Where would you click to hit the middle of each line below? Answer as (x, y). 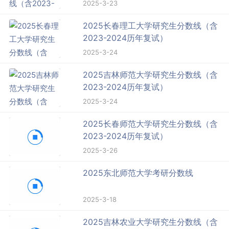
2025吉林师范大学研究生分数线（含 (151, 74)
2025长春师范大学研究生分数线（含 (151, 123)
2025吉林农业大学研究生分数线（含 (151, 222)
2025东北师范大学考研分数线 (138, 173)
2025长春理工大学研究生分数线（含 (151, 25)
